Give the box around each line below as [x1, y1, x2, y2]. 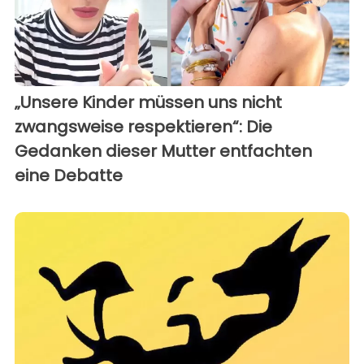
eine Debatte [15, 163, 123, 187]
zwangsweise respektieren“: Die [15, 115, 272, 138]
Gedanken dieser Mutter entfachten [15, 139, 312, 162]
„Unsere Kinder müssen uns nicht [15, 90, 282, 114]
